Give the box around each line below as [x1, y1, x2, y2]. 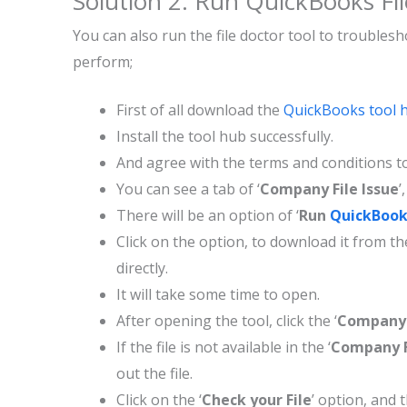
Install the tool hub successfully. [116, 126, 333, 146]
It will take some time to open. [116, 284, 320, 304]
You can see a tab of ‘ [116, 179, 260, 199]
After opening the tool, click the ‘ [116, 311, 337, 331]
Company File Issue [260, 179, 399, 199]
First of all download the [116, 100, 283, 120]
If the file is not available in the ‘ [116, 337, 331, 357]
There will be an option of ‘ [116, 205, 299, 225]
